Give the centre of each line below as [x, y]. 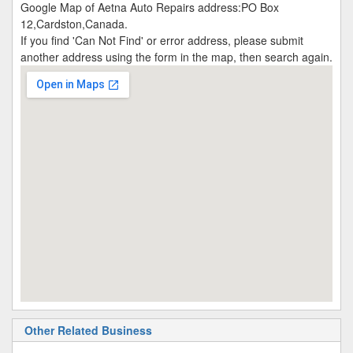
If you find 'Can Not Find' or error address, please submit [162, 40]
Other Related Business [88, 330]
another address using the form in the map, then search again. [176, 57]
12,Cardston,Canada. [74, 24]
